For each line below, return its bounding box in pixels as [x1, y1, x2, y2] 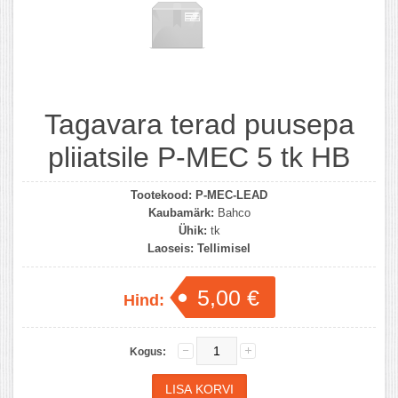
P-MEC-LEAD [195, 187, 267, 202]
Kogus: [129, 345, 166, 358]
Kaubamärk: [147, 205, 214, 219]
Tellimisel [197, 241, 251, 255]
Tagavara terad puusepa [44, 107, 354, 140]
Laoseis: [147, 241, 194, 255]
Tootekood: [131, 187, 192, 202]
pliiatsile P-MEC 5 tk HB [48, 140, 350, 173]
